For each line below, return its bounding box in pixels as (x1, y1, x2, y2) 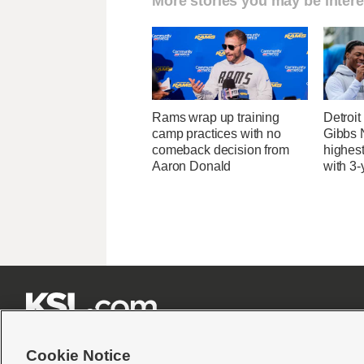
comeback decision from (152, 143, 289, 158)
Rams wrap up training (152, 110, 280, 125)
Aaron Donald (152, 159, 232, 174)
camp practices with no (152, 127, 281, 141)
